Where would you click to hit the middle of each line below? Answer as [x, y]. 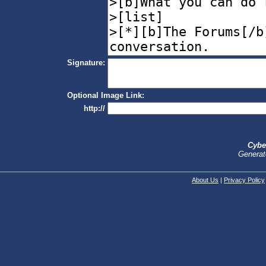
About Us [205, 180]
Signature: [86, 63]
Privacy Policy [244, 180]
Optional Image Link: [105, 96]
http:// [94, 109]
